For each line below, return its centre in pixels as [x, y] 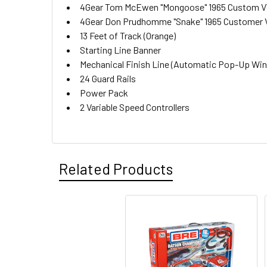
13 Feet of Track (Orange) [128, 35]
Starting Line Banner [120, 50]
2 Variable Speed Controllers [135, 107]
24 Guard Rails [108, 78]
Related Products [116, 169]
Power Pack [104, 93]
